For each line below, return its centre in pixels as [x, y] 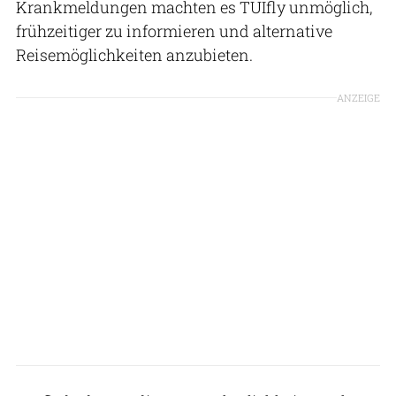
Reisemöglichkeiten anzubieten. [134, 54]
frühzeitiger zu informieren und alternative [174, 30]
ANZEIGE [358, 97]
